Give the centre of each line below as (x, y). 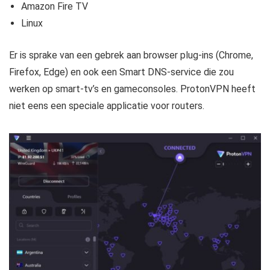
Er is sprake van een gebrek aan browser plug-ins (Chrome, (131, 55)
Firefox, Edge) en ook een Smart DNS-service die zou (121, 72)
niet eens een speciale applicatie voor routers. (107, 106)
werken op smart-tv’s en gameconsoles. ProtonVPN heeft (132, 89)
